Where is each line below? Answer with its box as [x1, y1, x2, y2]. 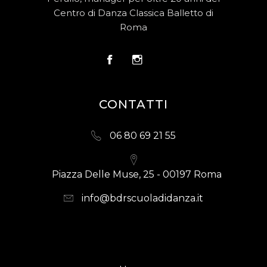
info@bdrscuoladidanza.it [82, 193, 203, 204]
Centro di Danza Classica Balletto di [54, 7, 213, 19]
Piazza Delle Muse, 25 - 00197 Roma [51, 169, 222, 181]
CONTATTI [98, 97, 169, 112]
